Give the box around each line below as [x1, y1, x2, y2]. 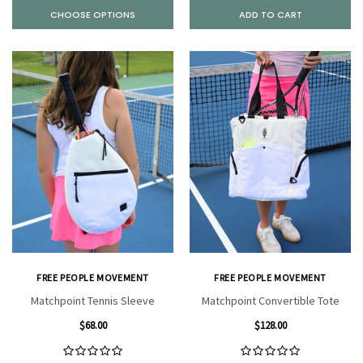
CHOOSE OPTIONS [50, 8, 135, 22]
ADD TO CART [238, 8, 302, 22]
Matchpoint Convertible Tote [201, 293, 340, 309]
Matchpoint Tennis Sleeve [31, 293, 155, 309]
